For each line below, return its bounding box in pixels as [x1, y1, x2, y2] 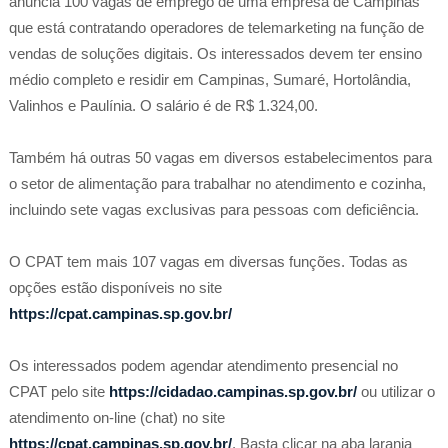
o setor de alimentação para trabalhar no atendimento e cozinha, [8, 175, 426, 193]
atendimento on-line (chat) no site [8, 409, 225, 427]
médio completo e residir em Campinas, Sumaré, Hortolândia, [8, 71, 411, 89]
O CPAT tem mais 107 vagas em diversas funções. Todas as [8, 253, 408, 271]
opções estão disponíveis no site [8, 279, 222, 297]
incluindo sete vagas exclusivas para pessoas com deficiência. [8, 201, 419, 219]
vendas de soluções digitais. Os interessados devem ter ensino [8, 45, 422, 63]
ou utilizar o [356, 383, 435, 401]
